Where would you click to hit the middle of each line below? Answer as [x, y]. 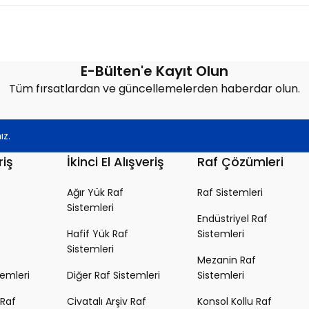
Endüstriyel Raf [232, 219]
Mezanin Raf [227, 260]
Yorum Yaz [154, 101]
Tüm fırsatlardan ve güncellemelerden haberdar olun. [154, 89]
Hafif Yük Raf [98, 234]
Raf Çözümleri [240, 162]
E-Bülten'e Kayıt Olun [154, 71]
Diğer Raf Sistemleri [113, 275]
